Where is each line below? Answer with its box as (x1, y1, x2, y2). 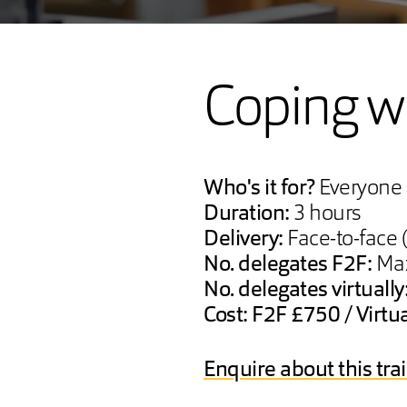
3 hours (293, 203, 361, 225)
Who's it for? (203, 178, 320, 200)
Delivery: (203, 229, 288, 251)
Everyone (319, 178, 402, 200)
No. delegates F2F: (203, 254, 376, 276)
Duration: (203, 203, 294, 225)
